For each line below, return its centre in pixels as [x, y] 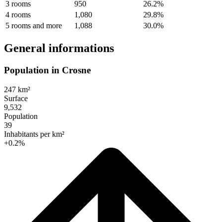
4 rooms [18, 14]
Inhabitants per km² [34, 134]
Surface [16, 98]
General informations [59, 48]
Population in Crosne [47, 70]
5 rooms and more [34, 25]
